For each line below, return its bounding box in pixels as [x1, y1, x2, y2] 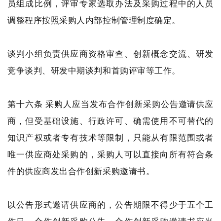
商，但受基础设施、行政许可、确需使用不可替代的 [7, 115, 214, 126]
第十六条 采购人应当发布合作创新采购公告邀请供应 [7, 98, 214, 110]
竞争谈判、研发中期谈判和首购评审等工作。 [7, 65, 181, 76]
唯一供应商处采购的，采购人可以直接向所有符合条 [7, 148, 214, 160]
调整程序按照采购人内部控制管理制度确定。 [7, 14, 181, 26]
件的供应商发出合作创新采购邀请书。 [7, 165, 155, 177]
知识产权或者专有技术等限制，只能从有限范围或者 [7, 132, 214, 143]
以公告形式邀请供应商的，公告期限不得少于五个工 [7, 199, 214, 210]
